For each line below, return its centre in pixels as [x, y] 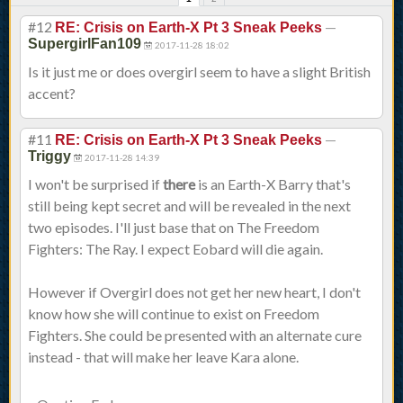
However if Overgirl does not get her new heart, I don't [194, 292]
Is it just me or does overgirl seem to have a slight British [199, 72]
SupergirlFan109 [85, 44]
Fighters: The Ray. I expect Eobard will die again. [175, 249]
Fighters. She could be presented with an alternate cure [195, 336]
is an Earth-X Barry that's [273, 184]
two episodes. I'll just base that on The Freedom [174, 228]
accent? [52, 94]
